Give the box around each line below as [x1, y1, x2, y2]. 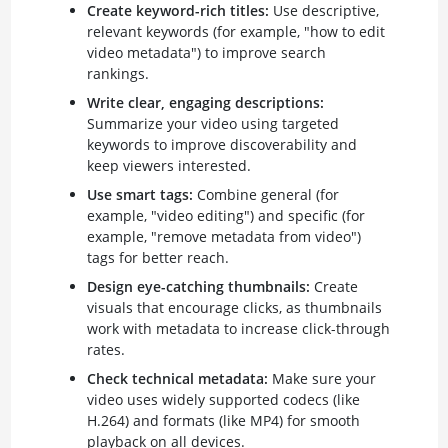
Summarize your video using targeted [86, 113, 339, 133]
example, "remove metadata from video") [86, 226, 361, 246]
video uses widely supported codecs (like [86, 389, 360, 409]
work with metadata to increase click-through [86, 318, 390, 338]
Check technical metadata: [86, 368, 268, 388]
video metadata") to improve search [86, 42, 326, 62]
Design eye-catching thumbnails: [86, 276, 310, 296]
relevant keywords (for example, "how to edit [86, 21, 385, 41]
